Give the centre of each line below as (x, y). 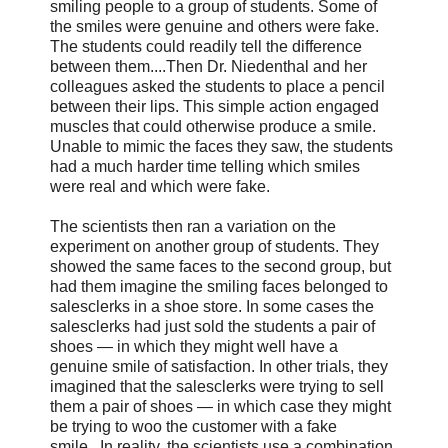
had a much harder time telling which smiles (205, 166)
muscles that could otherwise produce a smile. (213, 126)
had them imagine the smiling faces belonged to (219, 286)
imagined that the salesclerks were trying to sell (217, 386)
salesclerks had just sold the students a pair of (212, 326)
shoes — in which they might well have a (194, 346)
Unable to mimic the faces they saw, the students (221, 146)
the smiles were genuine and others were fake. (214, 26)
